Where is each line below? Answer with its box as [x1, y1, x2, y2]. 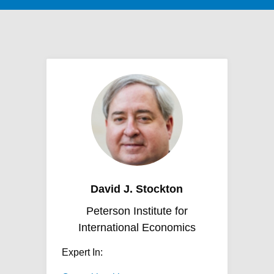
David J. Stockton [91, 183, 183, 195]
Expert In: [61, 247, 103, 257]
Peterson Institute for [86, 205, 188, 217]
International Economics [78, 221, 196, 234]
